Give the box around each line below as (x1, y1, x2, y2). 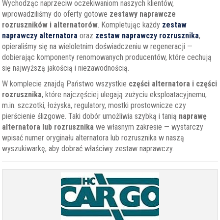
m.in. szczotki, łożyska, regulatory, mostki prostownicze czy (2, 101, 187, 110)
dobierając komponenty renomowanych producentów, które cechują (2, 53, 212, 62)
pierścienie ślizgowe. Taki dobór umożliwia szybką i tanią (2, 111, 179, 121)
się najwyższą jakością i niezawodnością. (2, 63, 130, 73)
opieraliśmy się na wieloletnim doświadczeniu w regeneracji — (2, 42, 193, 51)
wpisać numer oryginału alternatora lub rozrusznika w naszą (2, 133, 185, 142)
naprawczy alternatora (2, 31, 78, 40)
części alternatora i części (129, 79, 218, 88)
